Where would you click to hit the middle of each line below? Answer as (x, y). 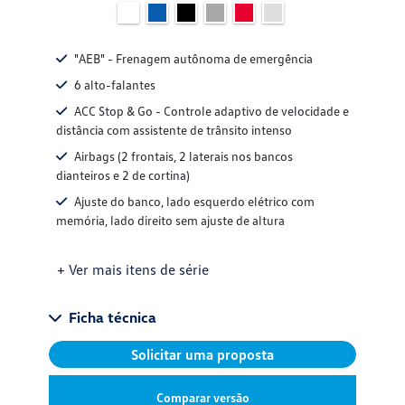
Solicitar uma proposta (202, 355)
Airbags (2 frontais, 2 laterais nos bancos (184, 156)
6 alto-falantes (115, 85)
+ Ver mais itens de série (133, 270)
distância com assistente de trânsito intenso (174, 130)
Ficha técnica (113, 318)
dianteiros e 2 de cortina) (123, 175)
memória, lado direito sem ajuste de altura (170, 221)
